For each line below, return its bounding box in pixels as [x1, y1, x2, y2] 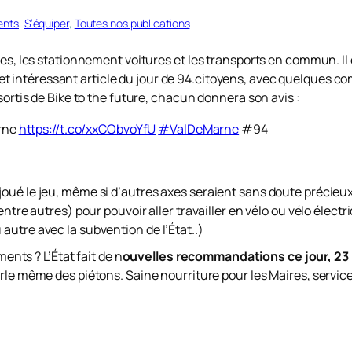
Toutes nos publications [74, 16, 190, 31]
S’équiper [24, 16, 69, 31]
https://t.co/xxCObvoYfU [18, 120, 156, 137]
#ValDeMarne [158, 120, 240, 137]
